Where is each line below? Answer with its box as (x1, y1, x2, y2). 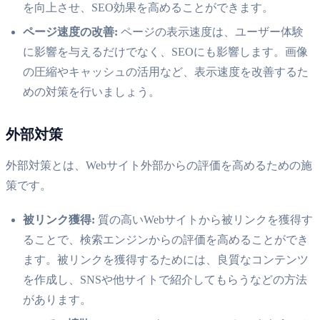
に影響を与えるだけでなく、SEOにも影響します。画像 (23, 45, 308, 58)
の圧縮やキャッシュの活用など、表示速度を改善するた (23, 65, 309, 78)
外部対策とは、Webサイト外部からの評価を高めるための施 (6, 159, 312, 171)
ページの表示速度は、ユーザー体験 (118, 25, 304, 38)
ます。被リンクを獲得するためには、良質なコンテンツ (23, 253, 309, 266)
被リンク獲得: (23, 213, 95, 226)
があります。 (23, 293, 91, 306)
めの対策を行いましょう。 (23, 85, 160, 98)
